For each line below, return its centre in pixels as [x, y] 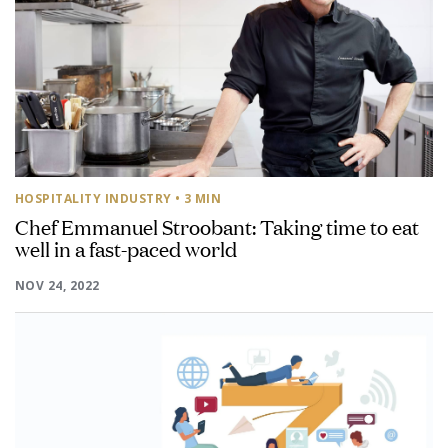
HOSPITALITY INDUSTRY [93, 198]
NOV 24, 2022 [57, 285]
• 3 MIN [198, 198]
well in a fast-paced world [126, 248]
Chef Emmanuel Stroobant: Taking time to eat [217, 226]
